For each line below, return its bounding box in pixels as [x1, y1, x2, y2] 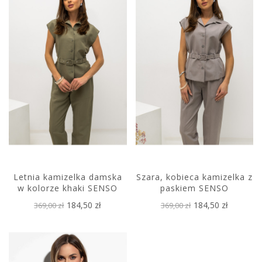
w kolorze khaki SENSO [18, 182, 118, 194]
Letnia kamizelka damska [13, 171, 122, 183]
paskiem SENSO [160, 182, 229, 194]
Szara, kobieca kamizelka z [136, 171, 253, 183]
